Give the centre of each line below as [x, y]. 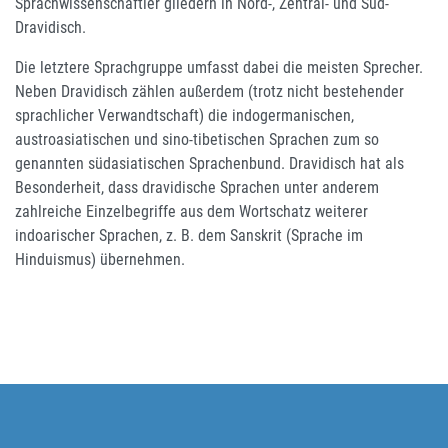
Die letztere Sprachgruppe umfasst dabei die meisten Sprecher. [219, 67]
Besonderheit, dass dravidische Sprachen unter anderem [197, 187]
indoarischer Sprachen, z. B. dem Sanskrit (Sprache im [189, 235]
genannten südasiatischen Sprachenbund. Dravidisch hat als [209, 163]
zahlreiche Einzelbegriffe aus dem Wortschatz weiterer [191, 211]
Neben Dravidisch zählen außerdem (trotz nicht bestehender [209, 91]
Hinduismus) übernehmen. [100, 259]
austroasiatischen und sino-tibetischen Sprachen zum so [197, 139]
